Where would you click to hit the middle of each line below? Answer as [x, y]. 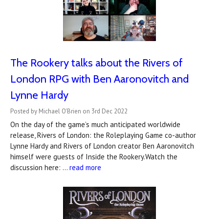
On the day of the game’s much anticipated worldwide [95, 124]
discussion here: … [40, 167]
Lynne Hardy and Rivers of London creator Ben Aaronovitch [102, 146]
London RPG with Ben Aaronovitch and [99, 79]
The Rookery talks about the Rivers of [97, 63]
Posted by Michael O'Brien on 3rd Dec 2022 [69, 111]
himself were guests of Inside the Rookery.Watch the [94, 156]
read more [85, 167]
